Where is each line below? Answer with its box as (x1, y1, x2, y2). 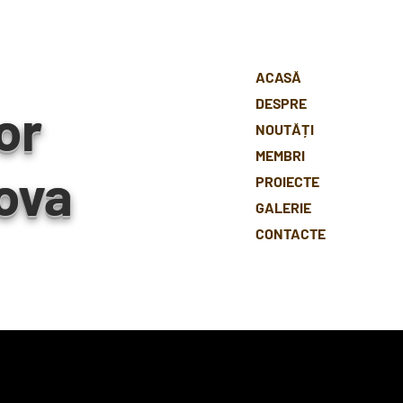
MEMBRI (255, 147, 305, 164)
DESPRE (255, 94, 307, 112)
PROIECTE (255, 173, 319, 190)
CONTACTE (255, 225, 326, 242)
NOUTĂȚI (255, 121, 314, 138)
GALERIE (255, 199, 311, 216)
